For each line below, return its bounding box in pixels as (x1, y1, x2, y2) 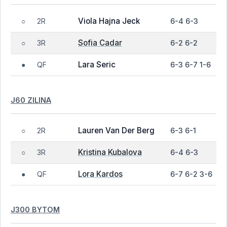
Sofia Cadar (78, 38, 122, 48)
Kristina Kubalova (78, 147, 142, 157)
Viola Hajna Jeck (78, 16, 140, 26)
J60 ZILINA (11, 95, 51, 104)
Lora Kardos (78, 169, 123, 179)
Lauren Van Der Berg (78, 126, 155, 135)
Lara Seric (78, 60, 116, 69)
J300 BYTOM (11, 205, 60, 214)
